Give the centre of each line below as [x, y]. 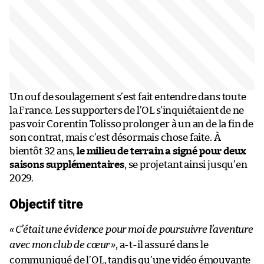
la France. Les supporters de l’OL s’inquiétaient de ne [127, 110]
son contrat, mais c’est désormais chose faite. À [115, 137]
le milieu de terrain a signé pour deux [162, 151]
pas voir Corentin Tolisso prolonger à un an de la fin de [131, 124]
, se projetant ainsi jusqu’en [186, 164]
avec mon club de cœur [60, 245]
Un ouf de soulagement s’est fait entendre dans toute [128, 97]
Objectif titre [46, 203]
